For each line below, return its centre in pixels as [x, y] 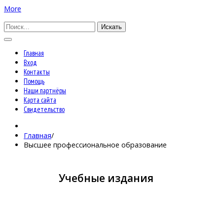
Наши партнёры [45, 91]
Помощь [34, 81]
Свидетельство [44, 110]
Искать [111, 27]
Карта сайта [40, 100]
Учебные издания [106, 178]
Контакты [37, 72]
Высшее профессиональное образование [95, 145]
